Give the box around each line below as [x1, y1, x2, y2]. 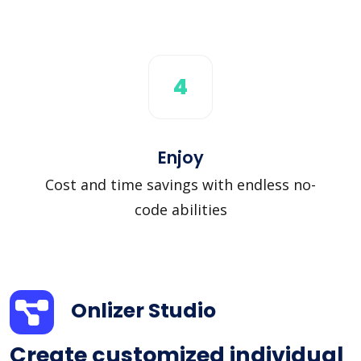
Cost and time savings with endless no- [45, 174, 316, 194]
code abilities [134, 199, 227, 219]
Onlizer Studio [71, 297, 216, 326]
